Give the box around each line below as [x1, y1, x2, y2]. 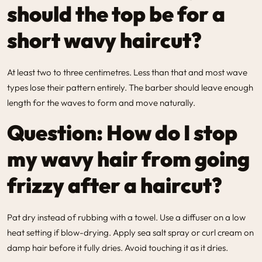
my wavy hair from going [7, 145, 250, 172]
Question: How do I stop [7, 119, 237, 146]
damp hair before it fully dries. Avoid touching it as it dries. [7, 242, 228, 253]
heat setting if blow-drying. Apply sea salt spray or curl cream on [7, 226, 254, 238]
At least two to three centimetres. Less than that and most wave [7, 66, 247, 78]
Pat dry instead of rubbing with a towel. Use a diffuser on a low [7, 211, 246, 223]
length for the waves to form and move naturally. [7, 96, 195, 108]
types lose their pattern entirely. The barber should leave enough [7, 81, 253, 93]
